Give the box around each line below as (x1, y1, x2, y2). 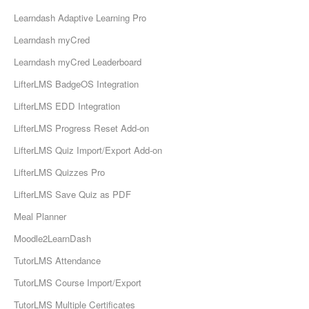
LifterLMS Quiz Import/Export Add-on (14, 143, 162, 157)
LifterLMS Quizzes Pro (14, 166, 105, 179)
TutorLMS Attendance (14, 254, 101, 268)
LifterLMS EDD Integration (14, 99, 120, 113)
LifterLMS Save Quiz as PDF (14, 188, 131, 201)
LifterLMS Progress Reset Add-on (14, 121, 149, 135)
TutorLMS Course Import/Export (14, 276, 141, 290)
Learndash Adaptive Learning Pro (14, 11, 146, 25)
